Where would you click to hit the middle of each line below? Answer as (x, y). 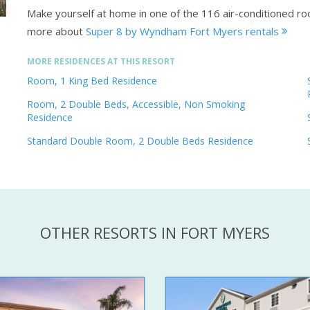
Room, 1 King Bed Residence (92, 81)
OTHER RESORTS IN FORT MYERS (155, 233)
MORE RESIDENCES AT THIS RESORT (101, 62)
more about (55, 31)
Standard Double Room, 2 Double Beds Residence (140, 141)
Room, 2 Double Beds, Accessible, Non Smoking (136, 104)
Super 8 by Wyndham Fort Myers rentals (184, 31)
